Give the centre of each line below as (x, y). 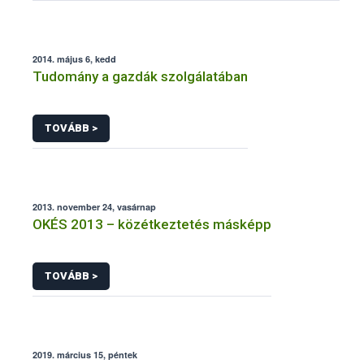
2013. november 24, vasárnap (94, 206)
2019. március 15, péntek (85, 354)
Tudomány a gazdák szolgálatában (140, 77)
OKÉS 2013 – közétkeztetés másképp (152, 224)
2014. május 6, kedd (74, 59)
